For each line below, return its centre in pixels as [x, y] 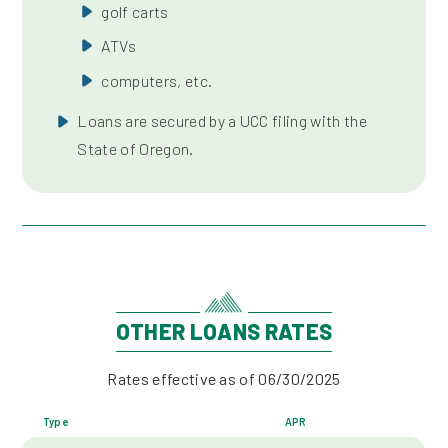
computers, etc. [157, 80]
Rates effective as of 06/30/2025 [224, 378]
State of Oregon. [135, 149]
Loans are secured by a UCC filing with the [222, 121]
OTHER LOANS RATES [224, 331]
